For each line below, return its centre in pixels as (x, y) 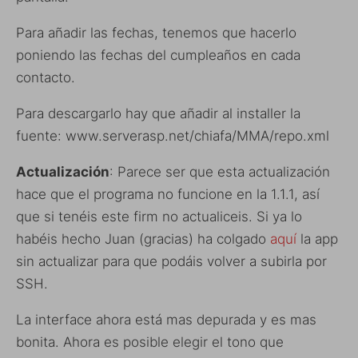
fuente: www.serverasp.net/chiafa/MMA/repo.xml (173, 135)
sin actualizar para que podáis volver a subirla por (171, 261)
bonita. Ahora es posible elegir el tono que (150, 342)
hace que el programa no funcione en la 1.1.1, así (168, 194)
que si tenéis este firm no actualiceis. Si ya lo (159, 216)
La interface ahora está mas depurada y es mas (166, 319)
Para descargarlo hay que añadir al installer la (158, 113)
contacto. (46, 77)
